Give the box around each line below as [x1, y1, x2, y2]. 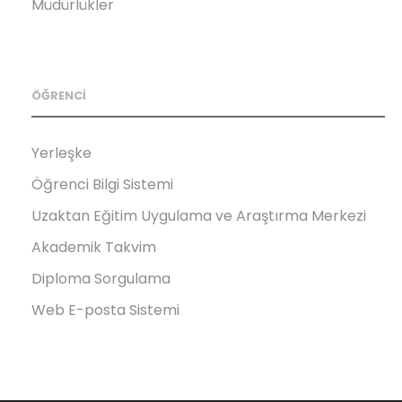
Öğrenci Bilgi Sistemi [31, 173, 173, 195]
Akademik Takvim [31, 236, 156, 258]
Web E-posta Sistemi [31, 299, 179, 320]
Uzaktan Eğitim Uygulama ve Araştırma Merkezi [31, 205, 366, 226]
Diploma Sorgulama [31, 267, 170, 289]
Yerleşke [31, 142, 92, 163]
